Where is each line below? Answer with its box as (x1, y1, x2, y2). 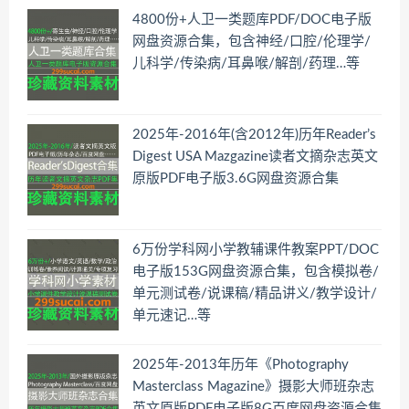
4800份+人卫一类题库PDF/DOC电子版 (132, 12, 372, 26)
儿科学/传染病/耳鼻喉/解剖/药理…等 (132, 56, 360, 70)
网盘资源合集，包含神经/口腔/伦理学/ (132, 34, 371, 48)
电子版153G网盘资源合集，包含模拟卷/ (132, 264, 379, 278)
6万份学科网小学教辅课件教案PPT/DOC (132, 242, 379, 257)
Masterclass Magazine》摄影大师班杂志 (132, 379, 374, 393)
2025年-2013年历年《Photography (132, 357, 349, 372)
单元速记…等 (132, 308, 211, 322)
